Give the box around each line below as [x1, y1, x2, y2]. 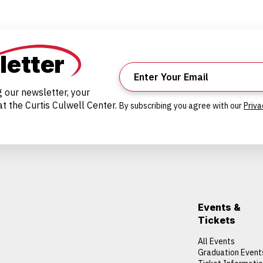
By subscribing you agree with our [119, 100, 244, 111]
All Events [198, 235, 235, 247]
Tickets [198, 214, 235, 226]
